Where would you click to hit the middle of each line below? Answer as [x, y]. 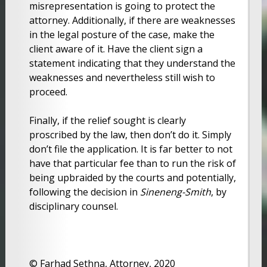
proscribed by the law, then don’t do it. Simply [130, 134]
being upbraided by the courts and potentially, [132, 177]
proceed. [48, 91]
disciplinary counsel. [73, 206]
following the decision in [84, 192]
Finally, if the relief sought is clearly [107, 120]
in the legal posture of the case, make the [122, 34]
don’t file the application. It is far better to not [131, 149]
